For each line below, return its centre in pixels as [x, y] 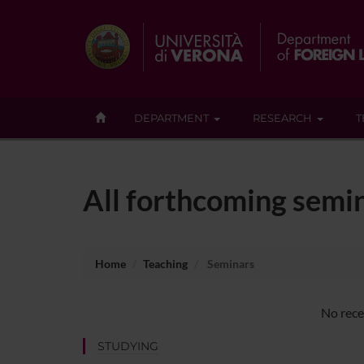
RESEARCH [282, 118]
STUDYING [128, 346]
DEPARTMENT [171, 118]
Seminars [230, 263]
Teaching [165, 263]
